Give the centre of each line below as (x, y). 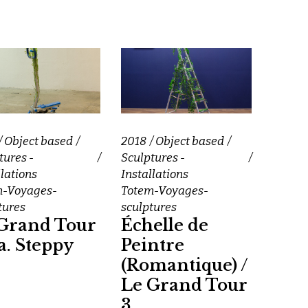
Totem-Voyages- (165, 190)
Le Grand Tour (184, 285)
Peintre (153, 245)
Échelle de (165, 225)
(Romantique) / (185, 265)
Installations (155, 174)
